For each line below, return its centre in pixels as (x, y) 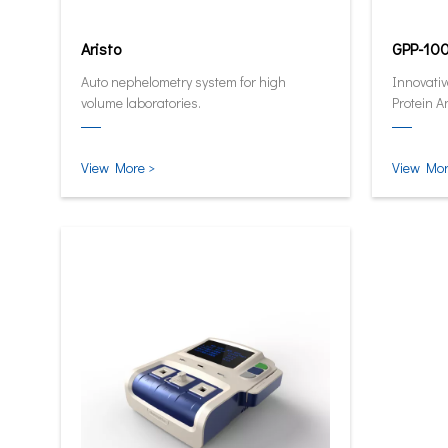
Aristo (101, 48)
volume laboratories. (141, 102)
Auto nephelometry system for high (183, 81)
